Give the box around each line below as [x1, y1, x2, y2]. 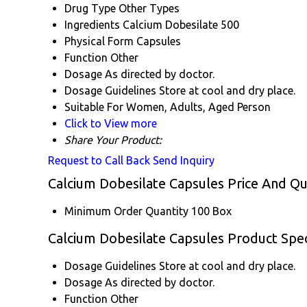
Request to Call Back [48, 154, 150, 167]
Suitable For [64, 101, 123, 114]
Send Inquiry [153, 154, 214, 167]
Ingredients [64, 19, 120, 32]
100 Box [191, 205, 232, 218]
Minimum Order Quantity [64, 205, 188, 218]
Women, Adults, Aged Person [126, 101, 271, 114]
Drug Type [64, 2, 116, 15]
